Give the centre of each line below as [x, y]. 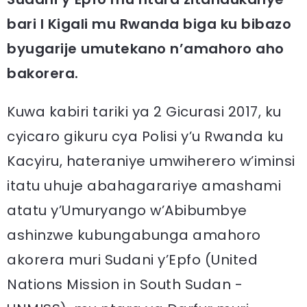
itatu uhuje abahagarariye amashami [144, 186]
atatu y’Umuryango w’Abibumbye [127, 210]
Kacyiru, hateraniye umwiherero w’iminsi [151, 161]
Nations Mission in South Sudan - [125, 284]
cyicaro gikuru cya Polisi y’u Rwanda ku [145, 136]
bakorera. [43, 73]
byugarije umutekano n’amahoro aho [146, 49]
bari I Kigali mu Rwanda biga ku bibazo [149, 24]
